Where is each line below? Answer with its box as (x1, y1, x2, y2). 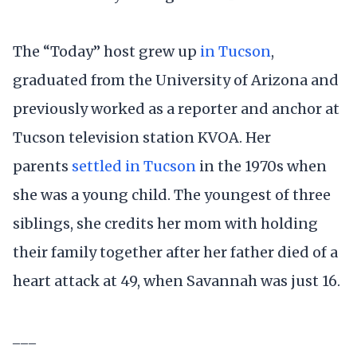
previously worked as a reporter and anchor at (13, 100, 339, 119)
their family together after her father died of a (13, 243, 338, 262)
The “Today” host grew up (13, 42, 200, 61)
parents (13, 157, 72, 176)
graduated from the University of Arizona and (13, 71, 339, 90)
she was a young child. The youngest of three (13, 186, 331, 205)
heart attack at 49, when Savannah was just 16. (13, 272, 340, 291)
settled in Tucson (72, 157, 196, 176)
